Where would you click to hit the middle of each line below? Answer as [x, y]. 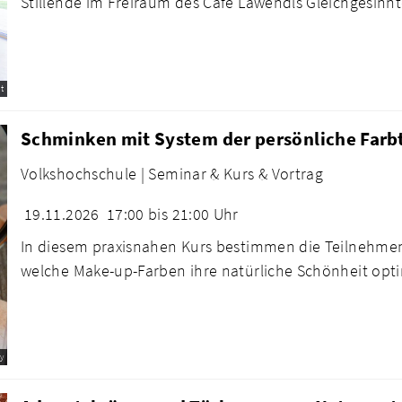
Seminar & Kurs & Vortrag [236, 174]
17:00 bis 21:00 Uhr [172, 214]
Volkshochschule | [83, 174]
